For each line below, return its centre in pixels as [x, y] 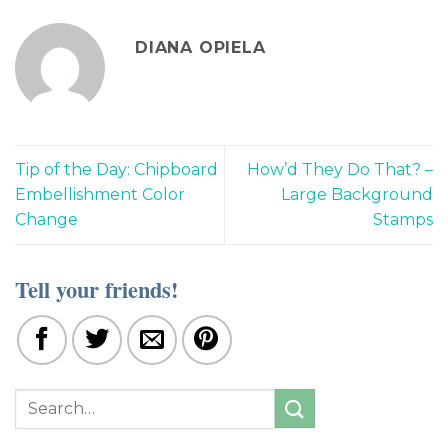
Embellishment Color [100, 195]
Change [46, 220]
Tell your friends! [96, 289]
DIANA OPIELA [200, 48]
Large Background [357, 195]
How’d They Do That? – [340, 170]
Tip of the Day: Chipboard [116, 170]
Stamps [403, 220]
